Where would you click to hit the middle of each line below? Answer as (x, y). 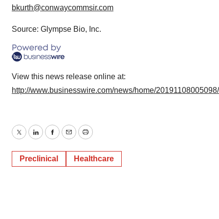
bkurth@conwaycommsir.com (63, 8)
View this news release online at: (69, 77)
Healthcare (94, 159)
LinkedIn (50, 138)
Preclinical (39, 159)
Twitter (30, 138)
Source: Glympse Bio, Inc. (56, 29)
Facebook (69, 138)
